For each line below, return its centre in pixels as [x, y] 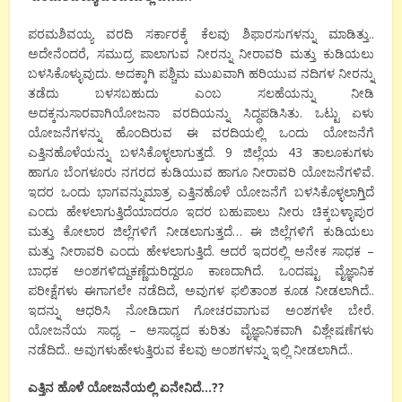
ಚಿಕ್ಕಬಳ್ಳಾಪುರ [343, 211]
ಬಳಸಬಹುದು [127, 92]
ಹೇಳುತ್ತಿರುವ [147, 349]
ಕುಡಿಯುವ [186, 171]
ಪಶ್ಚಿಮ [175, 73]
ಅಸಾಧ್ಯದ [167, 329]
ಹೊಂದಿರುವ [144, 132]
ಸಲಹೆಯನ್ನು [286, 92]
